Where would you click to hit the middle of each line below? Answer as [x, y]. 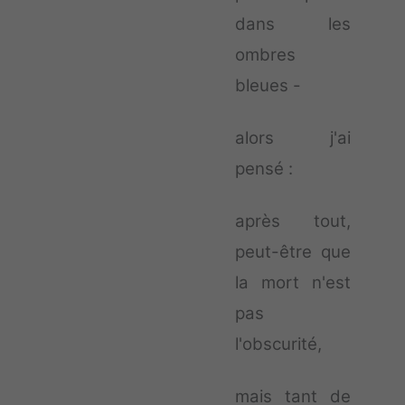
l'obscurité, [278, 344]
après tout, [293, 221]
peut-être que [293, 251]
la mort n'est [293, 282]
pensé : [264, 168]
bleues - [268, 85]
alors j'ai [293, 137]
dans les [293, 24]
